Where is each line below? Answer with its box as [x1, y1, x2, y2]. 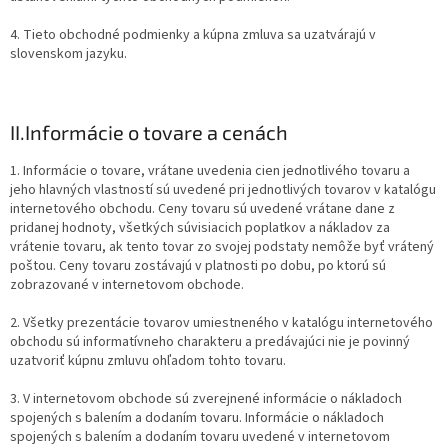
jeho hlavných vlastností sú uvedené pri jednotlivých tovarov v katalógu [10, 180, 436, 201]
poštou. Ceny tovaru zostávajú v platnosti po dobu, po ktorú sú [10, 256, 386, 277]
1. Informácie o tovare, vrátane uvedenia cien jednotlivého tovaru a [10, 161, 410, 182]
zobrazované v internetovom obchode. [10, 275, 244, 296]
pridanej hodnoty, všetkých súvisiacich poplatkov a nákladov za [10, 218, 390, 239]
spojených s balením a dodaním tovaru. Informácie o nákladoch [10, 408, 384, 429]
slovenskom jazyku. [10, 44, 127, 65]
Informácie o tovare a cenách [25, 120, 288, 145]
